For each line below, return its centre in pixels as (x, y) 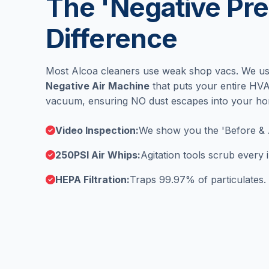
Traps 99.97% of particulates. (198, 179)
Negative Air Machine (98, 86)
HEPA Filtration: (92, 179)
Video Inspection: (97, 130)
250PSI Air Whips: (98, 155)
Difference (112, 38)
